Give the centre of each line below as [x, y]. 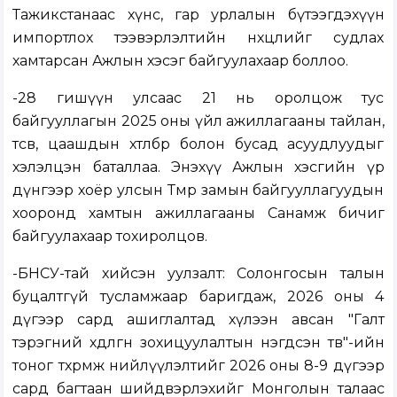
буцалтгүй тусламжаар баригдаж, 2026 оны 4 [198, 297]
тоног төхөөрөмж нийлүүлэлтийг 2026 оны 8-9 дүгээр [198, 366]
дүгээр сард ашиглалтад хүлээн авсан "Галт [198, 320]
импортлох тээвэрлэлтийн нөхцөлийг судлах [198, 38]
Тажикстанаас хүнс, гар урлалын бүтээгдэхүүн [198, 15]
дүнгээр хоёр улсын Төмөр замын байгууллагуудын [198, 191]
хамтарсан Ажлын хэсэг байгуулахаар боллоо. [181, 61]
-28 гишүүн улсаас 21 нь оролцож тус [198, 98]
